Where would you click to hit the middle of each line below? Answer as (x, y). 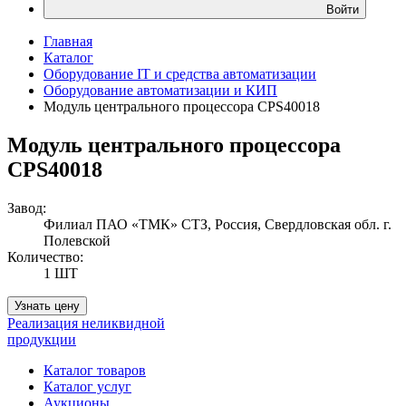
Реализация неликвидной (86, 323)
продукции (42, 339)
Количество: (45, 256)
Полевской (77, 240)
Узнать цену (47, 305)
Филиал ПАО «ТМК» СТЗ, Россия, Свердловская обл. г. (217, 224)
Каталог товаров (95, 370)
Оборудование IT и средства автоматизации (180, 74)
